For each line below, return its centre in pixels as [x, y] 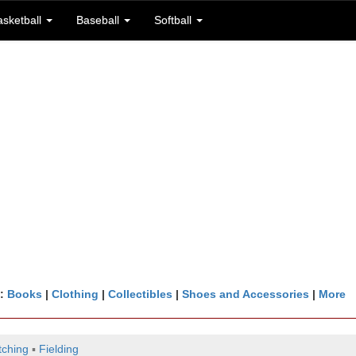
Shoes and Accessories [245, 294]
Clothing [75, 294]
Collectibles [140, 294]
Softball [174, 20]
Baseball [99, 20]
